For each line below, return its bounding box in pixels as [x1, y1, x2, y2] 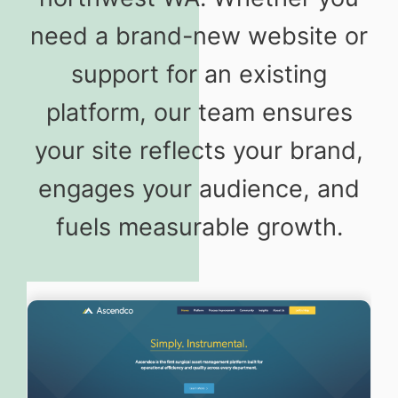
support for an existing [71, 60, 327, 90]
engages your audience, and [38, 174, 360, 204]
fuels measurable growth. [55, 212, 343, 243]
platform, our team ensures [45, 98, 353, 128]
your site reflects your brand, [35, 136, 363, 166]
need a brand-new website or [30, 21, 368, 52]
